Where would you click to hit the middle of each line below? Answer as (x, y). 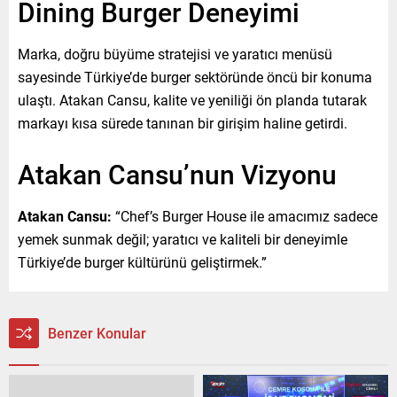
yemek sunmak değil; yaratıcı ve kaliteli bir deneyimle (183, 238)
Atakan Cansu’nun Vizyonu (177, 173)
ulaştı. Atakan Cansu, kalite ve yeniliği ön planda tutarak (192, 99)
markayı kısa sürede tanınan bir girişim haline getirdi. (183, 122)
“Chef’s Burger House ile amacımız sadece (245, 215)
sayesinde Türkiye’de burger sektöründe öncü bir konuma (195, 76)
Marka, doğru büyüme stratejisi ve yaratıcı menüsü (175, 53)
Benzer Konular (97, 332)
